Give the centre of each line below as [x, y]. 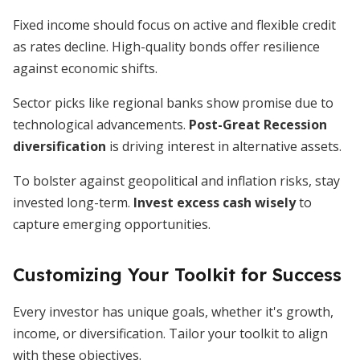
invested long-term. [73, 202]
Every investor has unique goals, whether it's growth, [173, 312]
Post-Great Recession [258, 125]
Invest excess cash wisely [215, 202]
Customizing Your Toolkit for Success [177, 275]
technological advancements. [101, 125]
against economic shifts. [85, 68]
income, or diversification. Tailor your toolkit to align [170, 333]
